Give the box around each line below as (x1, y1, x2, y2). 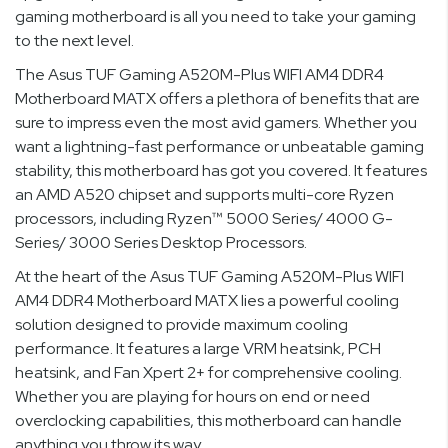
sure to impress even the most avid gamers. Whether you (15, 111, 417, 133)
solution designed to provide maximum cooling (15, 313, 348, 335)
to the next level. (15, 29, 134, 51)
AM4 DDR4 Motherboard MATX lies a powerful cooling (15, 289, 399, 311)
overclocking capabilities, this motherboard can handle (15, 409, 402, 431)
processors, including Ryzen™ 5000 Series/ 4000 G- (15, 207, 393, 229)
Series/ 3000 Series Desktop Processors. (15, 231, 307, 253)
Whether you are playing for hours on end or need (15, 385, 370, 407)
